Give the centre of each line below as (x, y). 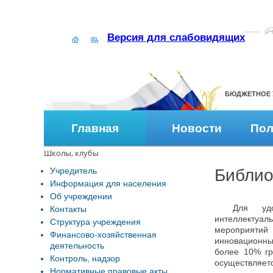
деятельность (77, 246)
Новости (197, 128)
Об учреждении (81, 196)
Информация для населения (108, 183)
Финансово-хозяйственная (103, 235)
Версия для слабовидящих (176, 37)
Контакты (68, 209)
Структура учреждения (95, 222)
